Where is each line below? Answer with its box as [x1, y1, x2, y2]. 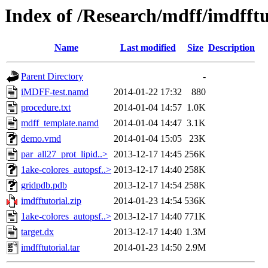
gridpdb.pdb [21, 180, 67, 191]
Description [208, 42, 255, 53]
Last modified [120, 42, 176, 53]
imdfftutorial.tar [21, 242, 80, 253]
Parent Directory [21, 71, 83, 82]
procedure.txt [21, 102, 71, 113]
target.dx [21, 227, 54, 237]
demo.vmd [21, 133, 61, 144]
